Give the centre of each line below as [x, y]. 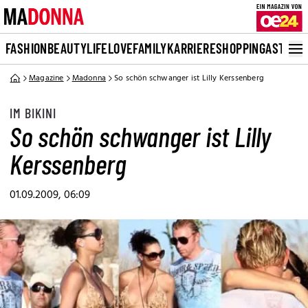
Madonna [89, 78]
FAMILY [150, 48]
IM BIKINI [33, 113]
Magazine [46, 78]
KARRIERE [191, 48]
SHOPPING [241, 48]
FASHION [26, 48]
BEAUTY [67, 48]
